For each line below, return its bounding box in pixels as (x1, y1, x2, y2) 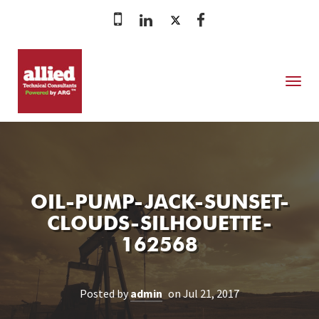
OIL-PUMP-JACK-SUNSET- (30, 194, 289, 214)
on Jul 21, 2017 (168, 286, 239, 300)
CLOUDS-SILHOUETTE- (47, 215, 272, 235)
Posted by (80, 286, 130, 300)
